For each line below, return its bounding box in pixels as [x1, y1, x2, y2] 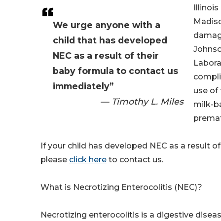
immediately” [53, 81, 113, 92]
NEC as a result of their [53, 50, 159, 61]
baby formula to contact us [53, 66, 178, 76]
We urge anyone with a [53, 20, 160, 31]
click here [69, 155, 107, 165]
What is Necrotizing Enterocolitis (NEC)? [40, 183, 202, 192]
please [40, 155, 69, 165]
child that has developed [53, 35, 167, 46]
